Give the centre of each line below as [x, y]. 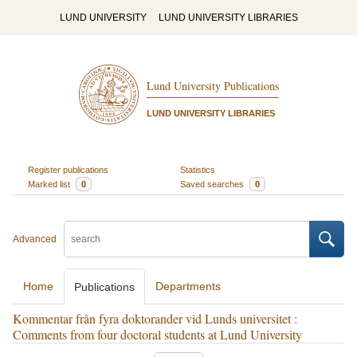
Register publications [68, 169]
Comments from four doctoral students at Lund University [157, 334]
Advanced [35, 239]
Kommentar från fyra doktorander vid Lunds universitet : [155, 318]
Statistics [198, 169]
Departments [188, 286]
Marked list [50, 184]
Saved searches [213, 184]
